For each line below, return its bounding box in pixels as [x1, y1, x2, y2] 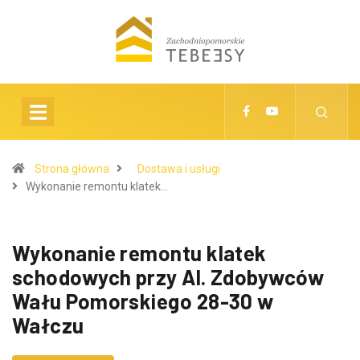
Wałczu [12, 313, 84, 338]
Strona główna [35, 162, 109, 176]
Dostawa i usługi [137, 162, 220, 176]
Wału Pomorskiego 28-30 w [12, 288, 274, 314]
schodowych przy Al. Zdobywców [12, 264, 325, 290]
